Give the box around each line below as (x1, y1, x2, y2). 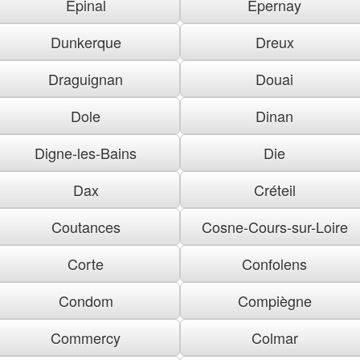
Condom (58, 289, 113, 311)
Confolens (242, 252, 307, 274)
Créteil (253, 178, 296, 200)
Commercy (51, 326, 121, 348)
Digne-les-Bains (35, 141, 137, 163)
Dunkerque (50, 31, 121, 52)
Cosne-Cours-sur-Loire (201, 215, 348, 237)
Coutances (51, 215, 121, 237)
